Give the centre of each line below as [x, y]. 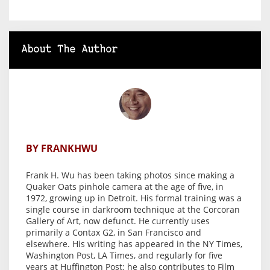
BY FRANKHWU [62, 148]
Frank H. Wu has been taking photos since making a [130, 175]
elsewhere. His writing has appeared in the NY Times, [134, 243]
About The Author [69, 49]
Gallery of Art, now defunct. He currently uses [118, 221]
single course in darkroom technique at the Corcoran [133, 209]
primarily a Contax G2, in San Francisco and [114, 232]
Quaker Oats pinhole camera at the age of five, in [125, 186]
